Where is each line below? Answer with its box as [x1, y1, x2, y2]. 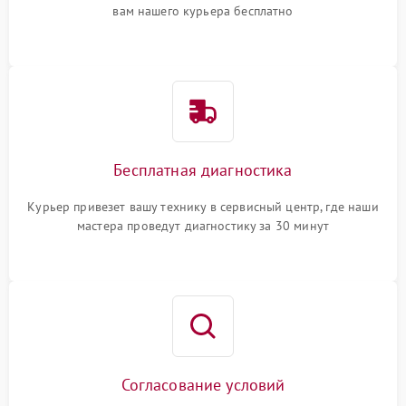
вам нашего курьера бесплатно [112, 3, 294, 19]
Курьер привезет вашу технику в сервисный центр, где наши [27, 198, 379, 215]
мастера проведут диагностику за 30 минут [77, 217, 329, 234]
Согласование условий [121, 374, 285, 395]
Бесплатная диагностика [113, 159, 293, 180]
